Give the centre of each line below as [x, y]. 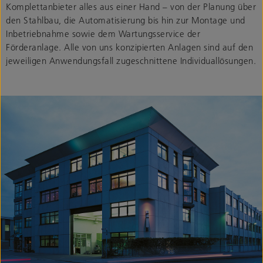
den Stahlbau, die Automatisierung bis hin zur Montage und [126, 20]
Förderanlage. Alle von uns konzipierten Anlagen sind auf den [129, 47]
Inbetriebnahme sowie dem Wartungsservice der [103, 33]
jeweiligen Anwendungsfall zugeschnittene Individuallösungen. [131, 60]
